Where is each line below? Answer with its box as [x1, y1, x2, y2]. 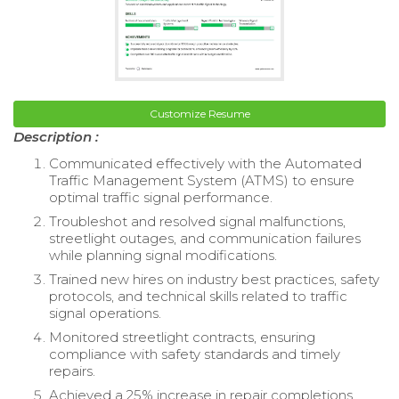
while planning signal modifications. [49, 246, 277, 264]
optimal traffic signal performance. [49, 188, 273, 206]
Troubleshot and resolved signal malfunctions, [49, 212, 346, 230]
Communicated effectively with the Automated [49, 154, 362, 172]
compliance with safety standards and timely [49, 345, 340, 362]
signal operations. [49, 304, 161, 322]
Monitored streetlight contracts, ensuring [49, 328, 315, 346]
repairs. [49, 362, 95, 379]
